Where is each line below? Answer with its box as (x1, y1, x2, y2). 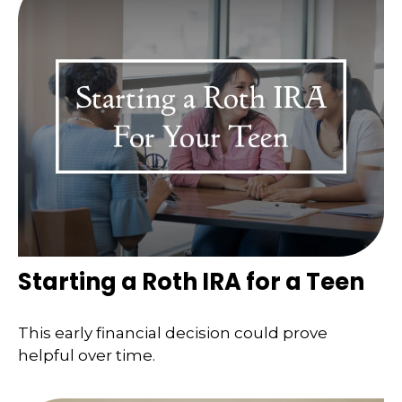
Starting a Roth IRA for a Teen (18, 265, 364, 298)
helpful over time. (18, 346, 155, 365)
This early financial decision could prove (18, 324, 328, 343)
